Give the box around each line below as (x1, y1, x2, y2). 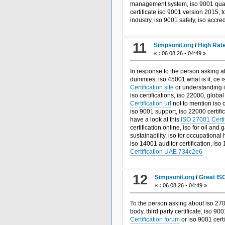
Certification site (130, 84, 174, 91)
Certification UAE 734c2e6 (130, 148, 202, 156)
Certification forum (130, 215, 180, 223)
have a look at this (130, 116, 181, 124)
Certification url (130, 100, 171, 107)
